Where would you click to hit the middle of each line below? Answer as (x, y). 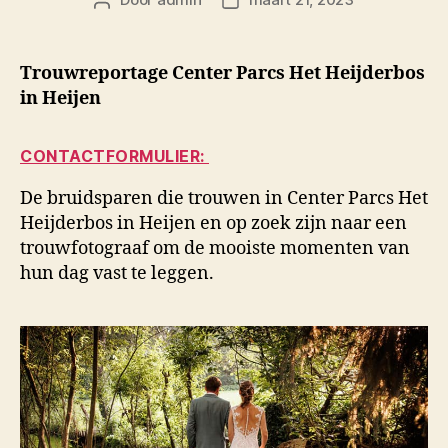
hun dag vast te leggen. (117, 274)
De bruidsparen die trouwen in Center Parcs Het (224, 199)
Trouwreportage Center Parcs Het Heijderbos (222, 74)
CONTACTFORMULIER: (114, 156)
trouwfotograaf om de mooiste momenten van (215, 249)
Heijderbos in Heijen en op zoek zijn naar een (213, 224)
